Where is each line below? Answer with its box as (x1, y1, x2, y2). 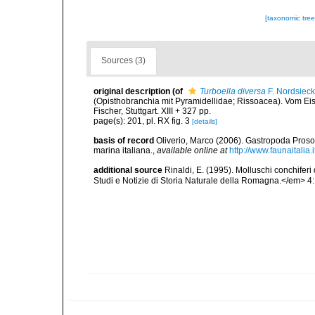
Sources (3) (101, 56, 146, 65)
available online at (157, 146, 227, 155)
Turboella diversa (200, 86, 266, 96)
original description (94, 86, 170, 96)
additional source (94, 165, 162, 175)
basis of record (94, 136, 154, 146)
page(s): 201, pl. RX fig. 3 (94, 116, 192, 126)
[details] (192, 117, 217, 125)
